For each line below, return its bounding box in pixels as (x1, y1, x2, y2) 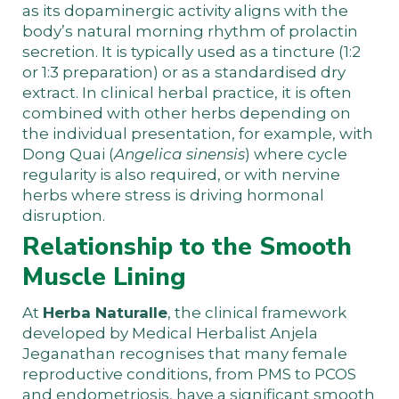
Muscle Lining (22, 259, 186, 294)
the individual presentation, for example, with (22, 124, 373, 142)
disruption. (22, 206, 105, 224)
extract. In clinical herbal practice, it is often (22, 83, 352, 102)
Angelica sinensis (114, 144, 245, 163)
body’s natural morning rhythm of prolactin (22, 21, 358, 40)
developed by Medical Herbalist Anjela (22, 323, 318, 342)
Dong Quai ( (22, 144, 114, 163)
